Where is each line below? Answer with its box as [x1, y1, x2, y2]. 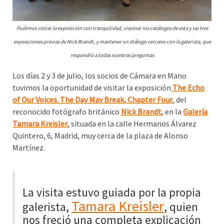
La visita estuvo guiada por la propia [22, 184, 201, 199]
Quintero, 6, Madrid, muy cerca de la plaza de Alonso [12, 130, 188, 140]
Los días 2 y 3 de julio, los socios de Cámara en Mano [12, 70, 186, 80]
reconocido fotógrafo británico [12, 106, 121, 116]
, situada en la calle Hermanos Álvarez [67, 118, 196, 128]
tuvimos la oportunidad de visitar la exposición [12, 82, 171, 92]
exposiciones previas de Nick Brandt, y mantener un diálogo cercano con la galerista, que [13, 38, 211, 45]
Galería [183, 106, 207, 116]
